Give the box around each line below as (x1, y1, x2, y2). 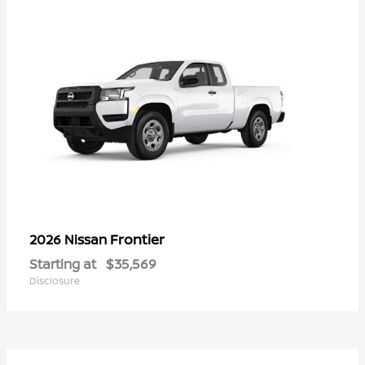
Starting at (29, 254, 96, 273)
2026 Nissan (29, 230, 110, 248)
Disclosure (29, 273, 80, 288)
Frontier (110, 229, 165, 248)
